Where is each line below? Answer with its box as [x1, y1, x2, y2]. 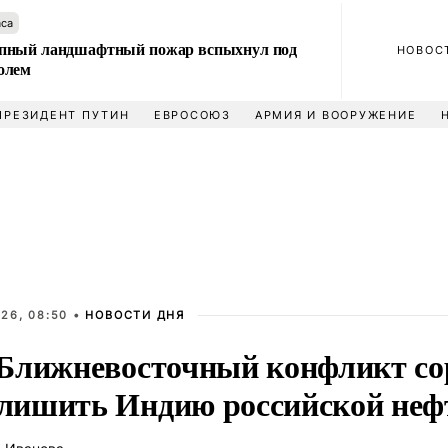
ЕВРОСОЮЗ [153, 108, 231, 122]
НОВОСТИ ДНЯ [85, 308, 185, 322]
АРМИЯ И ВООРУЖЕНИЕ [254, 108, 417, 122]
